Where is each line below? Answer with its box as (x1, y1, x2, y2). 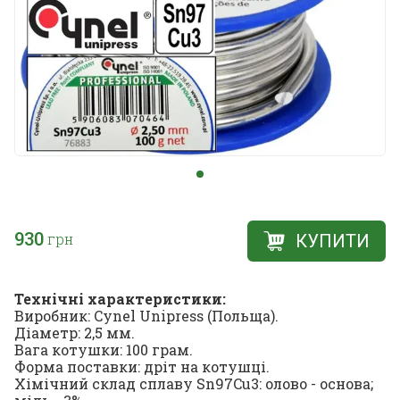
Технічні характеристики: (14, 288, 226, 308)
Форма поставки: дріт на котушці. (14, 356, 270, 376)
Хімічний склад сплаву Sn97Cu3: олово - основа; (14, 373, 373, 393)
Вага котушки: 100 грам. (14, 339, 193, 359)
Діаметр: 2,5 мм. (14, 322, 135, 342)
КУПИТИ (296, 229, 370, 252)
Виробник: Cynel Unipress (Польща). (14, 305, 279, 325)
